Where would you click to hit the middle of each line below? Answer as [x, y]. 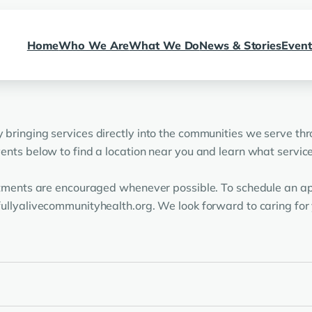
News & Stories [240, 45]
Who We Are [94, 45]
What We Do [164, 45]
